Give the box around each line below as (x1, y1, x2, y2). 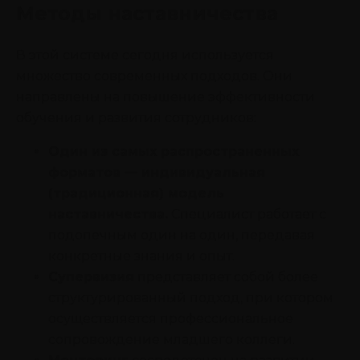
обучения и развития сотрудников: (16, 109, 256, 125)
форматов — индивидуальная (48, 164, 265, 180)
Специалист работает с (168, 206, 326, 222)
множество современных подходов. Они (16, 67, 292, 84)
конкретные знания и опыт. (48, 247, 235, 264)
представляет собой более (134, 268, 318, 284)
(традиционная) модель (48, 185, 224, 201)
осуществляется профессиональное (48, 310, 293, 326)
